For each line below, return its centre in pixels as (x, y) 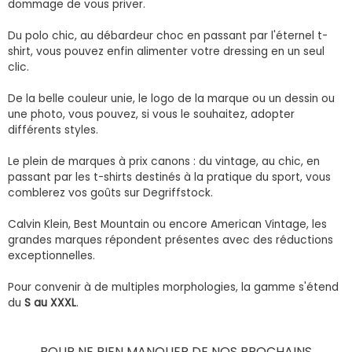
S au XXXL (50, 302)
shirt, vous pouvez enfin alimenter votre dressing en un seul (166, 51)
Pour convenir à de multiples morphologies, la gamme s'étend (173, 287)
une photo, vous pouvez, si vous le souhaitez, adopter (151, 114)
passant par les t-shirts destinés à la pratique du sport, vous (169, 177)
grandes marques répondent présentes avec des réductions (170, 240)
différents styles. (53, 130)
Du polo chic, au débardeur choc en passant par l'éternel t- (168, 35)
